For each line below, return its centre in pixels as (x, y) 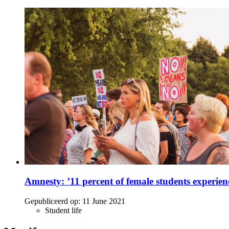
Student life (63, 211)
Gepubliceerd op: (52, 201)
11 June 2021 (104, 201)
